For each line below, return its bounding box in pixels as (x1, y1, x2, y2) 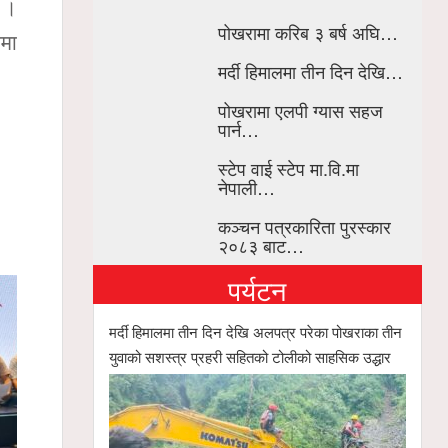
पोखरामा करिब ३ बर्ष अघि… (217, 18, 398, 45)
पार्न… (217, 115, 259, 142)
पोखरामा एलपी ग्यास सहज (217, 96, 383, 123)
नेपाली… (217, 173, 275, 200)
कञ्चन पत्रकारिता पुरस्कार (217, 212, 391, 239)
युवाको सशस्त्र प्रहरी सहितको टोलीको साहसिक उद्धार (109, 345, 392, 367)
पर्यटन (228, 269, 287, 309)
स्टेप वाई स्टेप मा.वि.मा (217, 154, 359, 181)
